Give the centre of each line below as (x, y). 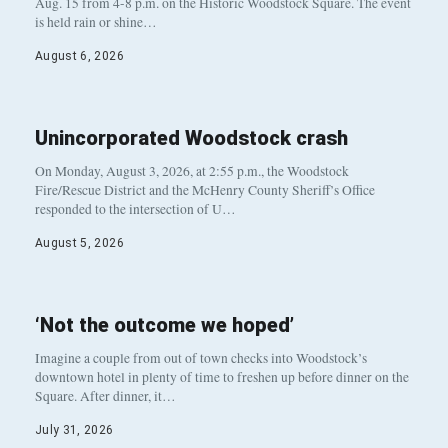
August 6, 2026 (79, 56)
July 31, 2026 (74, 430)
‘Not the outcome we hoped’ (164, 325)
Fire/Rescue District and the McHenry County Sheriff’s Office (205, 190)
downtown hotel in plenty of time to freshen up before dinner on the (222, 377)
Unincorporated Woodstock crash (191, 138)
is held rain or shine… (96, 22)
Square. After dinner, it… (105, 396)
